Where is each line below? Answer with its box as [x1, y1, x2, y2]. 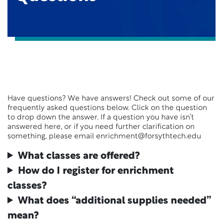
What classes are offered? [18, 151, 140, 161]
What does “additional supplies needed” [18, 196, 212, 206]
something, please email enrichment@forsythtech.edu [7, 132, 201, 140]
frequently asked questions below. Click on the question [7, 104, 207, 112]
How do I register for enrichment [18, 166, 174, 176]
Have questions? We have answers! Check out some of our [7, 95, 215, 103]
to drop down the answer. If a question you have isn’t [7, 113, 194, 121]
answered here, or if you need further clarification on [7, 123, 195, 131]
